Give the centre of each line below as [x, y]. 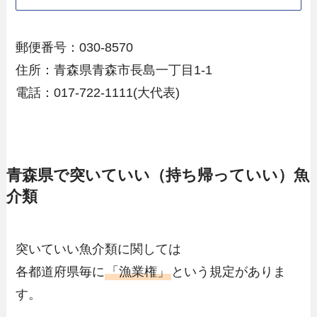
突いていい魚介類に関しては [99, 249]
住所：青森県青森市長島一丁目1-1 [114, 70]
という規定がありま [229, 272]
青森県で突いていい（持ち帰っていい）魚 [157, 176]
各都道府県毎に [60, 272]
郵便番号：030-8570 [75, 48]
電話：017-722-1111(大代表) [98, 93]
